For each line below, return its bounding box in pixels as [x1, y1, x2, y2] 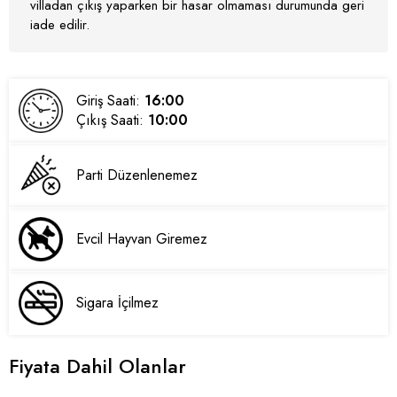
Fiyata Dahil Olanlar [9, 352, 186, 381]
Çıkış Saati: [76, 110, 149, 131]
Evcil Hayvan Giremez [76, 228, 208, 249]
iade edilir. [30, 14, 90, 35]
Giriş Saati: [76, 90, 145, 112]
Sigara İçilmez [76, 292, 160, 314]
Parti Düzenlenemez [76, 164, 198, 185]
